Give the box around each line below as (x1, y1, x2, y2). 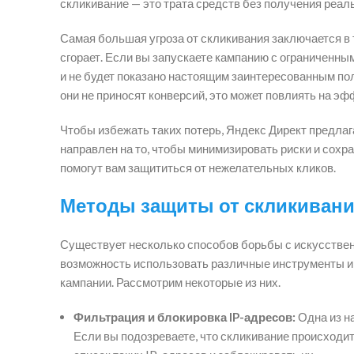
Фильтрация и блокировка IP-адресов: (73, 309, 296, 324)
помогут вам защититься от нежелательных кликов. (60, 160, 336, 175)
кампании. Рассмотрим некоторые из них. (60, 274, 281, 289)
